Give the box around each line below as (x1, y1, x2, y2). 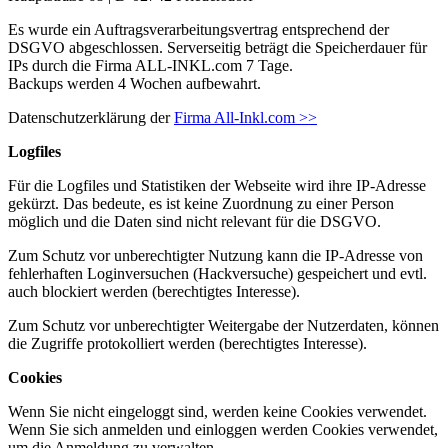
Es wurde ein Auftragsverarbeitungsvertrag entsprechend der (8, 20, 389, 38)
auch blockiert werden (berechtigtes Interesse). (8, 282, 300, 300)
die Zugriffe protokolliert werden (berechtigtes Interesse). (8, 334, 367, 352)
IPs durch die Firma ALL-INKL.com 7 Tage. (8, 56, 293, 74)
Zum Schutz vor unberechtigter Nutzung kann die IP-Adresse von (8, 246, 423, 264)
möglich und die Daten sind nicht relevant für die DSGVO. (8, 212, 381, 230)
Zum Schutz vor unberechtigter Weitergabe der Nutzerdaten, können (8, 316, 439, 334)
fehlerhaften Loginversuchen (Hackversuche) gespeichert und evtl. (8, 264, 427, 282)
